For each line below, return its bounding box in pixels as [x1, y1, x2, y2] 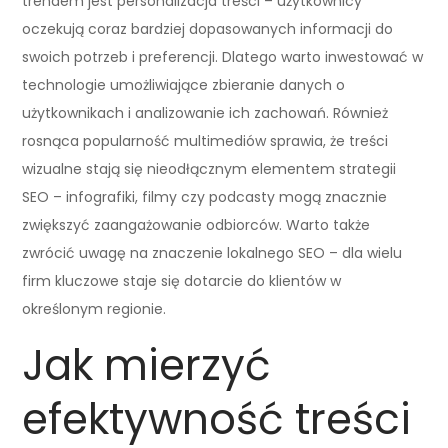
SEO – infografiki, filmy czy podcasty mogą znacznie [22, 186, 388, 207]
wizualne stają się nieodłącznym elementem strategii [22, 158, 397, 179]
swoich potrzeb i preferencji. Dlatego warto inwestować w [22, 46, 424, 67]
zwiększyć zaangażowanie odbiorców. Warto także [22, 214, 371, 235]
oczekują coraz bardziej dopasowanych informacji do [22, 18, 394, 39]
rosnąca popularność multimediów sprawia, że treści [22, 130, 389, 151]
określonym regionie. [22, 298, 167, 319]
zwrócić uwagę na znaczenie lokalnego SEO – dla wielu [22, 242, 403, 263]
